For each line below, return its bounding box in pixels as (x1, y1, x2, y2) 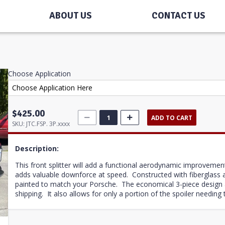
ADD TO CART (151, 113, 192, 122)
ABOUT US (49, 10, 92, 22)
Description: (15, 144, 59, 154)
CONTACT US (151, 10, 205, 22)
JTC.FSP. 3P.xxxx (26, 120, 70, 129)
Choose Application (8, 68, 71, 78)
